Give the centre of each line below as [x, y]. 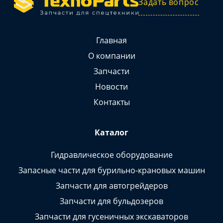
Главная [111, 40]
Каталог [111, 132]
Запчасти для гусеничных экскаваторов [111, 216]
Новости [111, 86]
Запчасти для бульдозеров [111, 201]
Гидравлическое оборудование [111, 155]
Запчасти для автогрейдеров [111, 185]
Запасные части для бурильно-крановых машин [111, 170]
